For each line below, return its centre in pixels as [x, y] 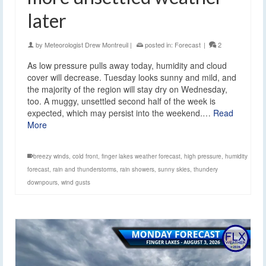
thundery [206, 169]
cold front [85, 156]
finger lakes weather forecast [141, 156]
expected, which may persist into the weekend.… [120, 113]
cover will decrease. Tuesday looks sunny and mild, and [132, 77]
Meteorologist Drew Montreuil [86, 44]
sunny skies [174, 169]
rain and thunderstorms [85, 169]
